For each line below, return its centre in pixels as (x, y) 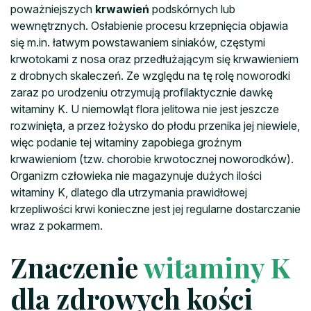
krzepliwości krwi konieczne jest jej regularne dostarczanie (155, 209)
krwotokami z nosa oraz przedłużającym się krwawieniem (154, 59)
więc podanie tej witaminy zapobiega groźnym (126, 142)
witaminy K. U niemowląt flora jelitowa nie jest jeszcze (145, 109)
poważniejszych (53, 9)
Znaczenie (77, 267)
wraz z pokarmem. (57, 225)
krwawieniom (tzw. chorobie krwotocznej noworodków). (152, 159)
